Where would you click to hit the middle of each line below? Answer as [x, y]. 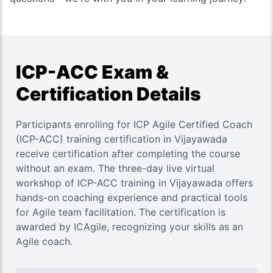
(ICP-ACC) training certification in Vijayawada [122, 139]
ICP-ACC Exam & [92, 72]
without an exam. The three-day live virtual [115, 168]
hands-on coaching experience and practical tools [132, 197]
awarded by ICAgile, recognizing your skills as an [129, 227]
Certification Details [108, 94]
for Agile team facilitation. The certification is [121, 212]
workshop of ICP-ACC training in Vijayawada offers [134, 183]
